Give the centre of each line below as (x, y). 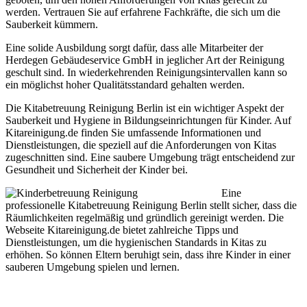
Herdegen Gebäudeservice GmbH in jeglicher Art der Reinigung (145, 60)
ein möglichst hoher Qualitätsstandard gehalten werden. (125, 84)
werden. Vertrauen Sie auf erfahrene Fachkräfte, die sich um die (143, 12)
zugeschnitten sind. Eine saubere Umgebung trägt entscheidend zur (150, 157)
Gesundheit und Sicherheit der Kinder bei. (97, 169)
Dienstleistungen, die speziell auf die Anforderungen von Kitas (141, 145)
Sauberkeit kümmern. (52, 24)
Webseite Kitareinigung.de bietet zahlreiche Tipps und (122, 230)
